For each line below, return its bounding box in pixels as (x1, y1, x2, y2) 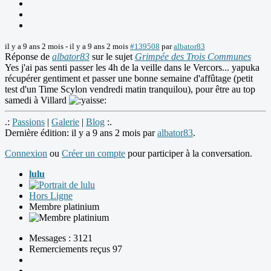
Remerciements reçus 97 (29, 244, 122, 255)
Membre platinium (29, 201, 99, 212)
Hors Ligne (29, 191, 73, 201)
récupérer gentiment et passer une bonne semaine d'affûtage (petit (5, 73, 253, 84)
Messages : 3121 (29, 233, 93, 244)
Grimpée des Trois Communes (135, 51, 251, 62)
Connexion (5, 148, 47, 159)
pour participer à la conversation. (125, 148, 252, 159)
